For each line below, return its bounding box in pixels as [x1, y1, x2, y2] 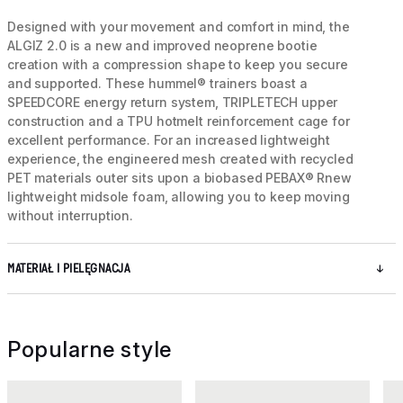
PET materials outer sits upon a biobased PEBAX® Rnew [7, 170, 352, 186]
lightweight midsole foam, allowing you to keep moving [7, 189, 350, 205]
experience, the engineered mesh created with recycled [7, 151, 354, 167]
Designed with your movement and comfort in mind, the [7, 19, 350, 35]
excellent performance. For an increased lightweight [7, 132, 330, 148]
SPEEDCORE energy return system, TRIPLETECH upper [7, 94, 338, 111]
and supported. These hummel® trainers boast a [7, 76, 308, 92]
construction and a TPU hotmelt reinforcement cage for [7, 113, 350, 130]
